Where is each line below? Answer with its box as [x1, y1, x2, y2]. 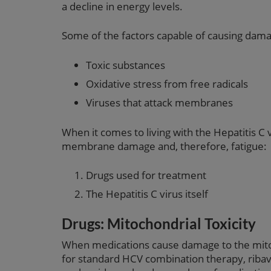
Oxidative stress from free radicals [86, 76, 248, 91]
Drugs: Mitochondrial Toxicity [62, 215, 256, 233]
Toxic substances [86, 57, 165, 72]
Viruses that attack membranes [86, 96, 233, 110]
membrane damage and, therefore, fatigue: [62, 139, 267, 153]
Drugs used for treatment [86, 168, 206, 182]
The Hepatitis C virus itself [86, 187, 208, 201]
